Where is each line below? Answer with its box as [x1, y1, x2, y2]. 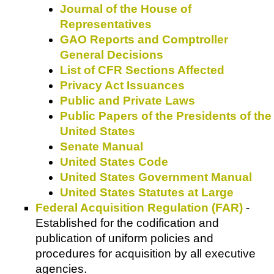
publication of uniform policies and [35, 232, 213, 245]
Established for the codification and [35, 217, 219, 230]
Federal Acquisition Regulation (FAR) [35, 201, 243, 215]
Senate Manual [60, 140, 143, 154]
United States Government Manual [60, 171, 252, 184]
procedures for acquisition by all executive [35, 247, 256, 261]
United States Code [60, 155, 168, 169]
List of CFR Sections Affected [60, 64, 224, 77]
